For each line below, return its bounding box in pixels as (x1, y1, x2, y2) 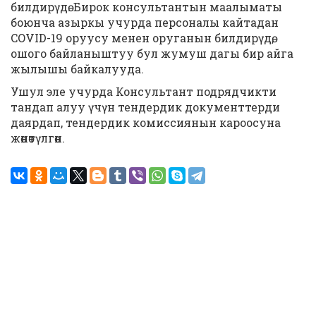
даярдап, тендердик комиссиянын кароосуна (11, 115, 281, 130)
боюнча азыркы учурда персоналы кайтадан (11, 15, 279, 30)
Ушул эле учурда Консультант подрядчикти (11, 84, 276, 99)
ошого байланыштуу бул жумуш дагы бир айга (11, 46, 293, 61)
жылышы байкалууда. (11, 61, 144, 76)
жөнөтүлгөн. (11, 130, 65, 145)
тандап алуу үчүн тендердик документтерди (11, 99, 280, 114)
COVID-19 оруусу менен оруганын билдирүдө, (11, 30, 274, 45)
